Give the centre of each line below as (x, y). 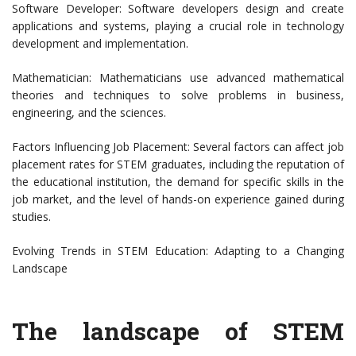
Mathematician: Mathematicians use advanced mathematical (178, 78)
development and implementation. (100, 44)
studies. (31, 217)
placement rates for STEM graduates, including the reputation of (178, 164)
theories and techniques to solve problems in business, (178, 95)
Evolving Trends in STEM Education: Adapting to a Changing (178, 251)
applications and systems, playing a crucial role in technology (178, 26)
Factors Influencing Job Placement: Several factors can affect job (178, 147)
